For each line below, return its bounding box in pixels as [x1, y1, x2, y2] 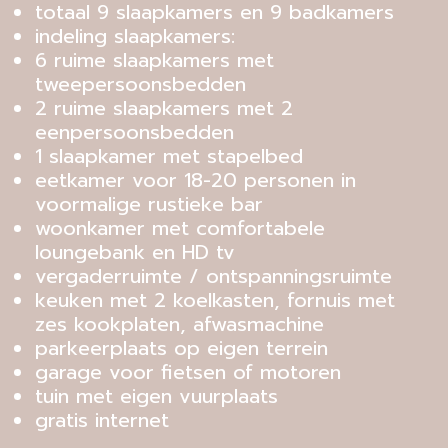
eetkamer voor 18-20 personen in [35, 164, 356, 195]
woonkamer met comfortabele [35, 212, 325, 243]
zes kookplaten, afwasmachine [35, 308, 324, 339]
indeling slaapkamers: [35, 20, 235, 51]
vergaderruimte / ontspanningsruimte [35, 260, 392, 291]
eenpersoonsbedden [35, 116, 234, 147]
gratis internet [35, 404, 169, 435]
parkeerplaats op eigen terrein [35, 332, 328, 363]
